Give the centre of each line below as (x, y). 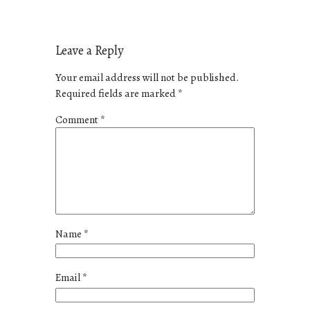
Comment (78, 120)
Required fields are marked (117, 93)
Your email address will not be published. (147, 77)
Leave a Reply (90, 51)
